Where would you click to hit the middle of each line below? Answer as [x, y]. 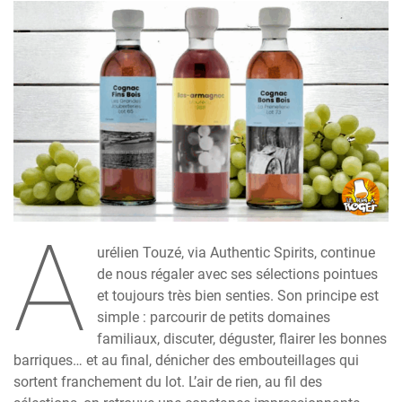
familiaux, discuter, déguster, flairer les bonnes [242, 338]
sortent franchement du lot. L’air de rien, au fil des [168, 381]
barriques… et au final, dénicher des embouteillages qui [186, 360]
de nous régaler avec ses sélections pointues [238, 274]
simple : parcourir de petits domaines [214, 317]
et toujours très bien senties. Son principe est [238, 295]
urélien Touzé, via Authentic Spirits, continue [236, 252]
